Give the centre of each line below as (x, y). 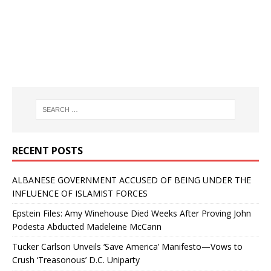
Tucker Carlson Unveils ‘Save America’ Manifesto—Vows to (127, 246)
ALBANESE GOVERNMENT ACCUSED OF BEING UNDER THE (132, 180)
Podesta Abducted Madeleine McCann (87, 226)
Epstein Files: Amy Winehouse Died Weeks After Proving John (132, 213)
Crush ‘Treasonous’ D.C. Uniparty (76, 260)
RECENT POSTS (47, 150)
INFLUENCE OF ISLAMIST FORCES (80, 193)
